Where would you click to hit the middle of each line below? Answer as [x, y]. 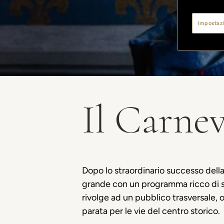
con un [126, 184]
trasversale [194, 197]
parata [95, 211]
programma [164, 184]
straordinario [139, 170]
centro [175, 211]
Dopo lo [98, 170]
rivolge [95, 197]
